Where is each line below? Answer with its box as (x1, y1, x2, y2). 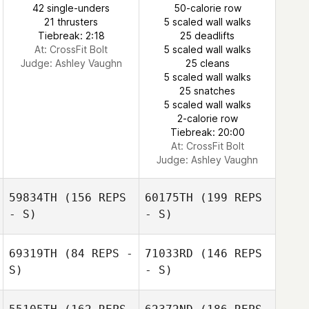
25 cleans (185, 57, 230, 69)
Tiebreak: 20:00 (170, 126, 245, 138)
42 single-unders (32, 2, 110, 14)
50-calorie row (173, 2, 241, 14)
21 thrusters (44, 16, 98, 28)
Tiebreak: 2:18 (37, 30, 105, 41)
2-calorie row (177, 112, 238, 124)
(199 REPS (193, 191, 262, 204)
